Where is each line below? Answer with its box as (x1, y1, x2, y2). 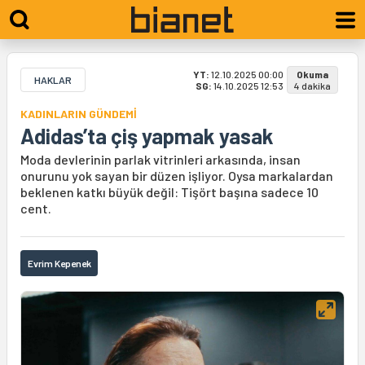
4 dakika (294, 80, 331, 91)
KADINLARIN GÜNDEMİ (20, 107, 137, 121)
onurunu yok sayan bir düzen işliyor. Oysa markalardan (20, 168, 333, 183)
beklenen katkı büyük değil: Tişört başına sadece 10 (20, 184, 319, 200)
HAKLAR (34, 74, 72, 86)
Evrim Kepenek (28, 257, 91, 269)
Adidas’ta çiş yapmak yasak (20, 123, 274, 148)
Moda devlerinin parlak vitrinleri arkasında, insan (20, 152, 301, 167)
